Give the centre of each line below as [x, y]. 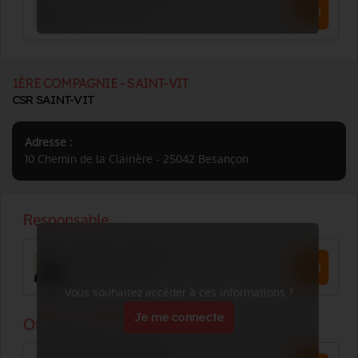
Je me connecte [179, 317]
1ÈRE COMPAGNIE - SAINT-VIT [101, 83]
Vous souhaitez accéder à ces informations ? [179, 292]
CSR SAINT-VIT [54, 99]
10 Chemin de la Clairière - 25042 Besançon [137, 159]
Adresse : [48, 142]
